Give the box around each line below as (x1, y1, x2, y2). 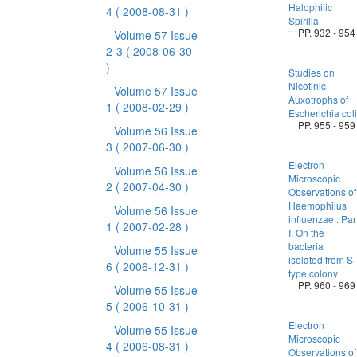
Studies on (288, 65, 335, 79)
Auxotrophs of (288, 92, 348, 106)
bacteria (288, 239, 324, 253)
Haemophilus (288, 198, 347, 212)
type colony (288, 266, 338, 280)
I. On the (288, 226, 324, 239)
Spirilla (288, 14, 319, 27)
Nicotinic (288, 79, 326, 92)
